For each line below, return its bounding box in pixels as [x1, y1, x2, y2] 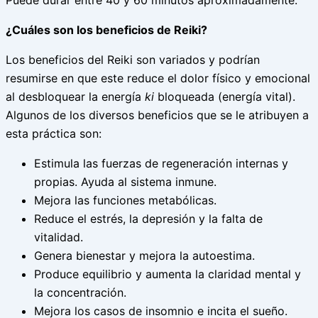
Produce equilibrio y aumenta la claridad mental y [34, 267, 301, 282]
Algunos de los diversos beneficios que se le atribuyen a [6, 108, 309, 123]
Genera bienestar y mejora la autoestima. [34, 248, 255, 263]
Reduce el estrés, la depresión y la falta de [34, 212, 263, 226]
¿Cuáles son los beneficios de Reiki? [6, 23, 207, 38]
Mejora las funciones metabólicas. [34, 193, 216, 208]
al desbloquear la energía [6, 89, 145, 104]
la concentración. [34, 285, 126, 300]
